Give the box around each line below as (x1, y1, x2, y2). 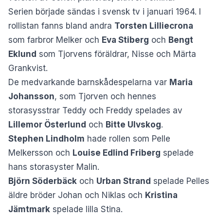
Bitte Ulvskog (106, 119, 161, 129)
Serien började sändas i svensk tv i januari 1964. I (8, 6, 201, 17)
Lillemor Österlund (8, 119, 86, 129)
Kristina (145, 190, 178, 200)
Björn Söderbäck (8, 176, 77, 186)
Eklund (8, 49, 36, 59)
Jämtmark (8, 204, 50, 214)
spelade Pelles (151, 176, 209, 186)
